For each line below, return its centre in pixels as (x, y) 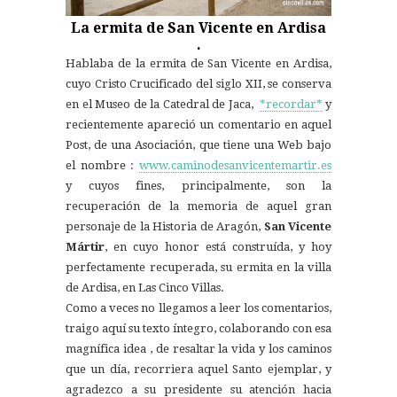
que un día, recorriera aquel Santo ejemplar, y (198, 370)
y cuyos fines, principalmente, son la (198, 186)
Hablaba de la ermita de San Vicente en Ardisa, (198, 64)
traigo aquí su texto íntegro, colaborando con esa (198, 329)
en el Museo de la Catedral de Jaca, (163, 105)
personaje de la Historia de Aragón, (163, 227)
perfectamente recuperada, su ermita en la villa (198, 268)
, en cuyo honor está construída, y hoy (218, 247)
